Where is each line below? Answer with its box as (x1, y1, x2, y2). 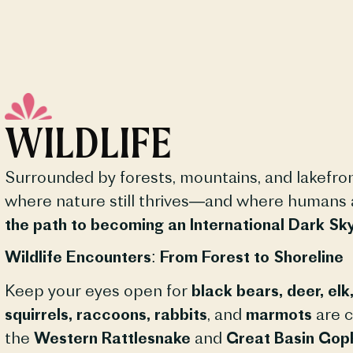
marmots (245, 303, 312, 324)
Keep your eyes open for (4, 280, 191, 300)
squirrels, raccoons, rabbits (4, 303, 207, 324)
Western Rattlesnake (33, 327, 191, 347)
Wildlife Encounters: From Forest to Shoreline (4, 246, 344, 266)
